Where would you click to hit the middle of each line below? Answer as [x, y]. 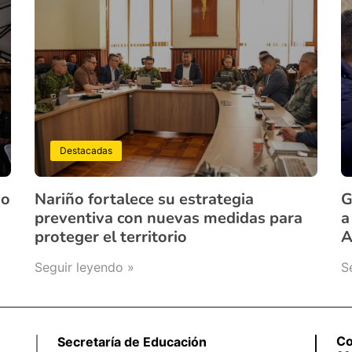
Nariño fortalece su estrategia [145, 199]
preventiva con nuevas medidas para [169, 218]
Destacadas [86, 150]
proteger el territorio [111, 237]
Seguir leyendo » [85, 267]
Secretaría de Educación [132, 341]
